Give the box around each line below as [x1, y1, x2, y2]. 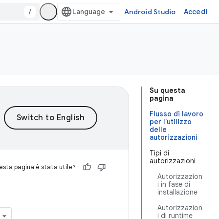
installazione [157, 188, 197, 197]
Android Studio [124, 7, 176, 16]
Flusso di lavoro [150, 109, 203, 118]
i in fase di [157, 180, 190, 189]
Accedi [183, 7, 207, 16]
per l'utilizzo [150, 117, 192, 126]
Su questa [150, 86, 185, 95]
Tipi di [150, 149, 169, 157]
